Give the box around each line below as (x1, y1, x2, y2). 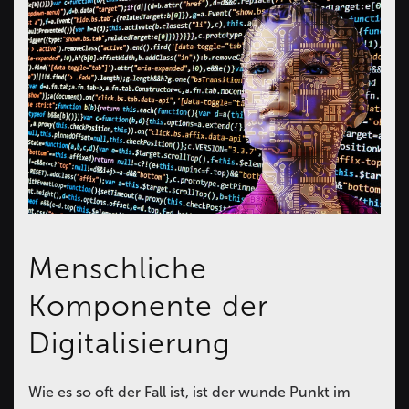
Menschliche (28, 251, 207, 287)
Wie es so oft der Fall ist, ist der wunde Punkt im (28, 383, 351, 402)
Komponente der (28, 288, 268, 324)
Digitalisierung (28, 326, 231, 362)
